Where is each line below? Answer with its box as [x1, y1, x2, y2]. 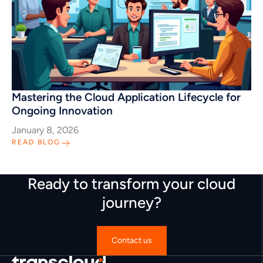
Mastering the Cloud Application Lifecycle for [12, 90, 241, 104]
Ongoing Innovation [12, 104, 113, 117]
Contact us [111, 235, 152, 245]
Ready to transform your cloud [28, 174, 235, 193]
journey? [102, 193, 161, 212]
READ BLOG [12, 138, 60, 146]
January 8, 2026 [12, 124, 79, 136]
